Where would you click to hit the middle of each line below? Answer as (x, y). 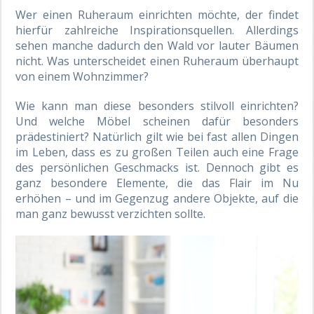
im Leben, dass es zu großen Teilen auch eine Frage (157, 152)
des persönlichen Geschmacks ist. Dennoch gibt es (157, 167)
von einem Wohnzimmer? (82, 76)
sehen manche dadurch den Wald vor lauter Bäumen (157, 45)
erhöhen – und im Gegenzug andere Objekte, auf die (157, 198)
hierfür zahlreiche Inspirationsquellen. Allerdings (157, 30)
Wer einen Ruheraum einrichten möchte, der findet (157, 14)
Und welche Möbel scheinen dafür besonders (157, 121)
